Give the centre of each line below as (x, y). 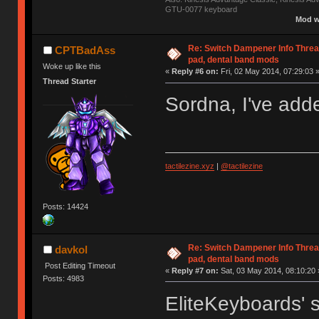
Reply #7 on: (195, 270)
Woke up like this (72, 67)
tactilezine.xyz (189, 166)
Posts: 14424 (66, 206)
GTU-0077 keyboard (201, 10)
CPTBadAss (85, 51)
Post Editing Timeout (80, 265)
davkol (71, 249)
